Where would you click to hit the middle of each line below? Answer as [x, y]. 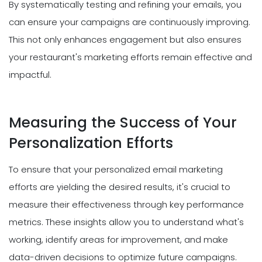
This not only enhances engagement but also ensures [125, 40]
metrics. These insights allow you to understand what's [126, 222]
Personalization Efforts [91, 143]
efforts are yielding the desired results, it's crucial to [120, 187]
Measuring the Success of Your [123, 123]
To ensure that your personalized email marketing [116, 170]
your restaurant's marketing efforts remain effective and [130, 57]
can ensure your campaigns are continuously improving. [130, 22]
